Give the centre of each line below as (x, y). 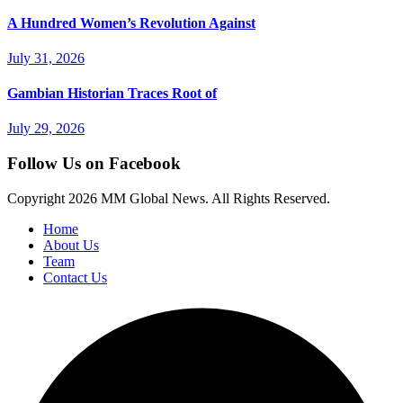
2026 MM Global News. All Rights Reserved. (199, 198)
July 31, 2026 (46, 58)
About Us (71, 245)
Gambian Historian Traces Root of (112, 94)
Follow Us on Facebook (94, 164)
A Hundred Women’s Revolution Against (131, 22)
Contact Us (75, 277)
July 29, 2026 (46, 129)
